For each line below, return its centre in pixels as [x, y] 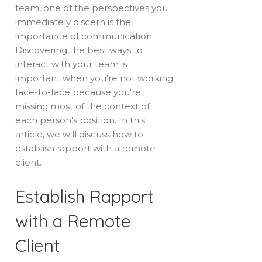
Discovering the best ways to [79, 50]
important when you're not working [94, 78]
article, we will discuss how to [80, 135]
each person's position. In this [80, 120]
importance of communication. [85, 36]
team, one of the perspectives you [92, 8]
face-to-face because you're [78, 92]
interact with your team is [71, 64]
